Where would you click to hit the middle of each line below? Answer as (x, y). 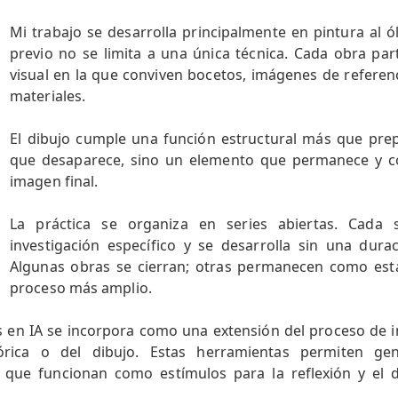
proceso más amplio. (81, 288)
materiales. (48, 96)
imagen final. (54, 181)
